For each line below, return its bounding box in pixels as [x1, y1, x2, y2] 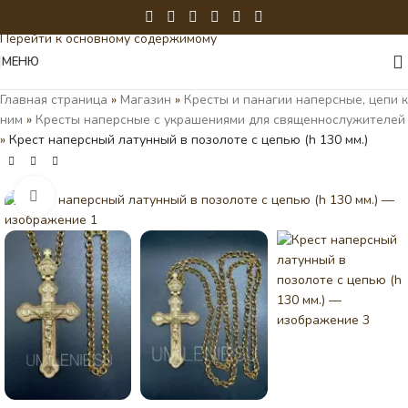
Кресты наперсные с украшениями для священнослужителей [36, 111, 405, 128]
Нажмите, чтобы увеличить [54, 188, 202, 204]
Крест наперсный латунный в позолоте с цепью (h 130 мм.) [9, 131, 368, 148]
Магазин [120, 91, 171, 108]
